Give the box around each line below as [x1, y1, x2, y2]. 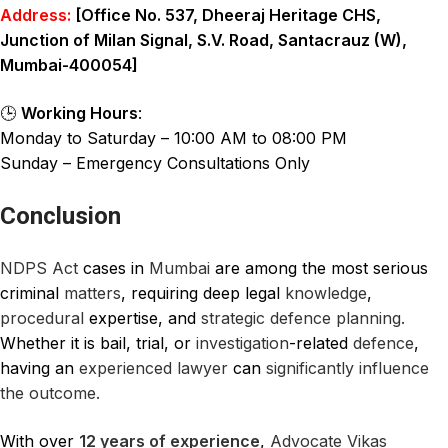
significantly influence [266, 357, 429, 378]
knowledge [285, 282, 367, 303]
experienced [79, 357, 172, 378]
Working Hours [21, 103, 138, 124]
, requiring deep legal [121, 282, 285, 303]
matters [64, 282, 121, 303]
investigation [196, 332, 289, 353]
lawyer [177, 357, 228, 378]
